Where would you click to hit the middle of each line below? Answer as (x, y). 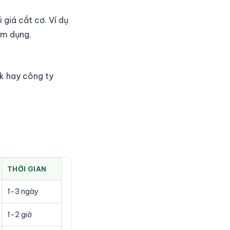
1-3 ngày (23, 191)
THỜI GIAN (27, 169)
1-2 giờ (20, 215)
